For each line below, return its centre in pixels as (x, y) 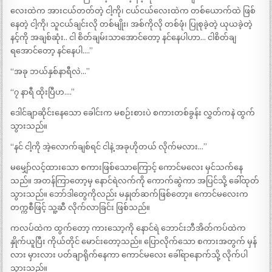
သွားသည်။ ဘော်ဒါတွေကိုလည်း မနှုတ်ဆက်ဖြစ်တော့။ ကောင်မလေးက (130, 194)
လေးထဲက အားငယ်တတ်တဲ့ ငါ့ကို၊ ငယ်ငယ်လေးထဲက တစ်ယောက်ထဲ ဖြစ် (133, 11)
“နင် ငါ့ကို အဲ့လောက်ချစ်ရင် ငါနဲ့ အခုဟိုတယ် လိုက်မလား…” (109, 147)
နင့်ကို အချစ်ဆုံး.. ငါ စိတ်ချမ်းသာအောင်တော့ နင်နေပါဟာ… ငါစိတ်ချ (124, 38)
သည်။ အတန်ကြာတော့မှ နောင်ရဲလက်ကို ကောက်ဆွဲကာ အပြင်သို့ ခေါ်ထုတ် (135, 181)
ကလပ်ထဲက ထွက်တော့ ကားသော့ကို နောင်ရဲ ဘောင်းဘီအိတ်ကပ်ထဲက (128, 228)
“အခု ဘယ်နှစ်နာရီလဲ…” (50, 72)
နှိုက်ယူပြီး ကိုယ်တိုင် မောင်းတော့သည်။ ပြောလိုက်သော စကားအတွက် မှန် (134, 242)
